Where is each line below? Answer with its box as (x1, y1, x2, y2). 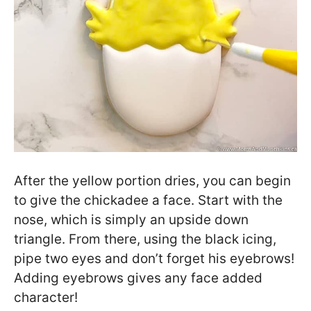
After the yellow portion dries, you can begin (14, 173, 291, 190)
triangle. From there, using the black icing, (14, 231, 276, 248)
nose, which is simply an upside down (14, 212, 249, 228)
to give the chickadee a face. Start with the (14, 192, 283, 209)
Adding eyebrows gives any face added (14, 270, 262, 287)
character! (14, 289, 78, 306)
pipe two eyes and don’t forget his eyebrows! (14, 251, 294, 267)
